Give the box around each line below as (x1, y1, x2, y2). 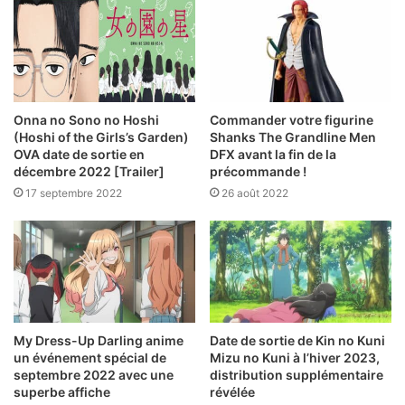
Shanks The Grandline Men (210, 128, 376, 145)
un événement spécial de (14, 350, 166, 365)
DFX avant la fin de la (210, 146, 336, 162)
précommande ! (210, 163, 306, 179)
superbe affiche (14, 384, 110, 400)
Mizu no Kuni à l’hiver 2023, (210, 350, 380, 365)
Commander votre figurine (210, 111, 373, 127)
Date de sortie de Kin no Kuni (210, 333, 385, 348)
